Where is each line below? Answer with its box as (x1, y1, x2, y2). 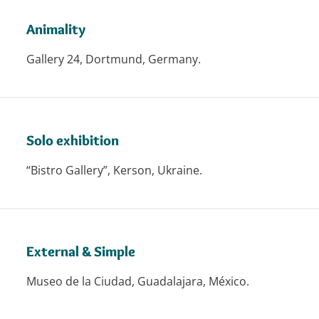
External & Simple (26, 243, 135, 261)
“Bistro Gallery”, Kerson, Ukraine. (26, 162, 202, 179)
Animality (26, 21, 85, 38)
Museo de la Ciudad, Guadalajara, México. (26, 273, 249, 290)
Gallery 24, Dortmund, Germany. (26, 51, 201, 68)
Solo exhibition (26, 132, 119, 150)
